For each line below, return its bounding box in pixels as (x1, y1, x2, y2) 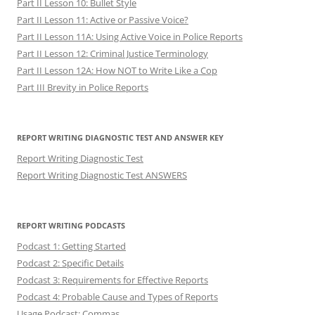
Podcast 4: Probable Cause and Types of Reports (17, 290, 218, 303)
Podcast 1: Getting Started (17, 239, 126, 252)
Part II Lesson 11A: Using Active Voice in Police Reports (17, 30, 243, 43)
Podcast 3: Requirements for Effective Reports (17, 273, 208, 286)
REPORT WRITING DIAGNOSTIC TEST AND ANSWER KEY (17, 131, 224, 143)
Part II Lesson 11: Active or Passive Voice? (17, 13, 188, 26)
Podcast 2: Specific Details (17, 256, 124, 269)
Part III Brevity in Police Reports (17, 80, 148, 94)
